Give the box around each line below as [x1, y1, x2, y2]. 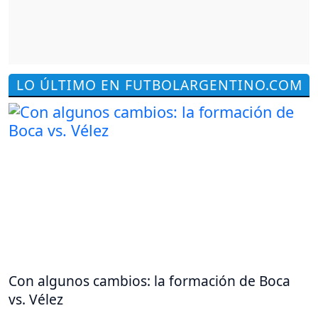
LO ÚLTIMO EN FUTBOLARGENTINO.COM [16, 75, 302, 94]
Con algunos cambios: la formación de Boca [9, 270, 290, 290]
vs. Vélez [9, 289, 63, 309]
